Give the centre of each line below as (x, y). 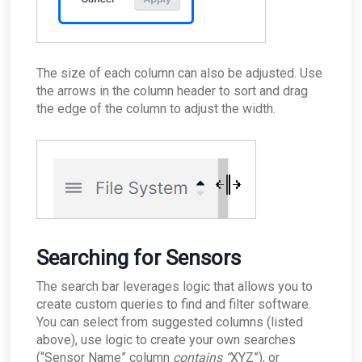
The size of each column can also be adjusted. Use (179, 74)
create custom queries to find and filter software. (174, 305)
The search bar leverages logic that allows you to (175, 287)
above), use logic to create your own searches (166, 340)
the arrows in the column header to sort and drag (172, 91)
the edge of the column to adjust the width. (156, 109)
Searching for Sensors (139, 258)
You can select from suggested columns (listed (170, 322)
